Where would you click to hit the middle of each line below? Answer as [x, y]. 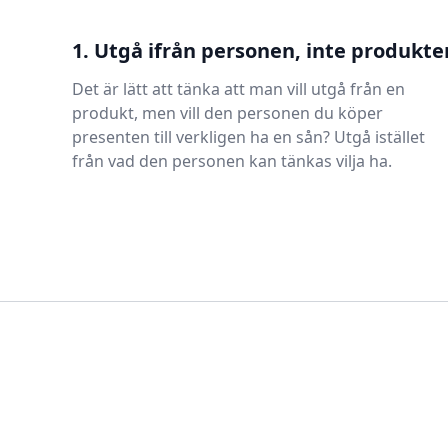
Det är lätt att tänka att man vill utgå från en [238, 89]
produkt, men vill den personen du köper [227, 113]
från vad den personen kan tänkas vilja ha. [232, 161]
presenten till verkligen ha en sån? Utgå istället [248, 137]
